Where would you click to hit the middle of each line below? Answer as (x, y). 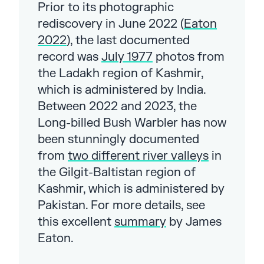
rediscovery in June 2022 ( (111, 24)
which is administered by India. (122, 90)
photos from (189, 57)
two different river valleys (138, 156)
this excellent (76, 222)
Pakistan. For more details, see (121, 205)
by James (194, 222)
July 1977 (127, 57)
